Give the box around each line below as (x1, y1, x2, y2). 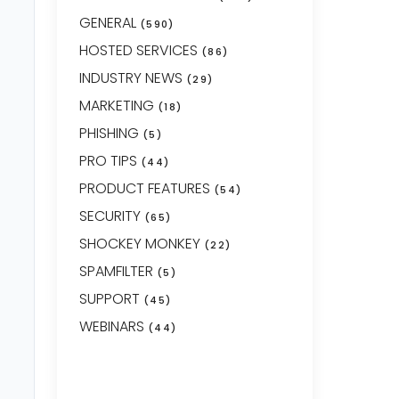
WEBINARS (78, 316, 144, 337)
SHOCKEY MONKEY (78, 233, 200, 254)
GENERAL (78, 12, 136, 33)
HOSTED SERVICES (78, 40, 198, 61)
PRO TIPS (78, 151, 137, 171)
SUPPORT (78, 289, 140, 309)
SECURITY (78, 206, 141, 226)
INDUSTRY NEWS (78, 68, 183, 88)
